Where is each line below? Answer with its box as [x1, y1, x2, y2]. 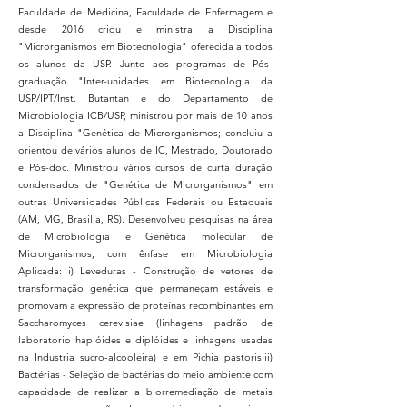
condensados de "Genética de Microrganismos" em [18, 177, 273, 191]
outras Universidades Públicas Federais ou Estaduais [18, 194, 273, 208]
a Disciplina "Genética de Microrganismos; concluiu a [18, 125, 273, 139]
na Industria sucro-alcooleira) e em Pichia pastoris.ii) [18, 350, 273, 363]
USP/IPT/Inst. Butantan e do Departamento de [18, 91, 273, 104]
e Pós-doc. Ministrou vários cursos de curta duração [18, 160, 273, 174]
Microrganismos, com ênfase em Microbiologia [18, 246, 273, 260]
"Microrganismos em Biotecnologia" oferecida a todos [18, 39, 273, 53]
